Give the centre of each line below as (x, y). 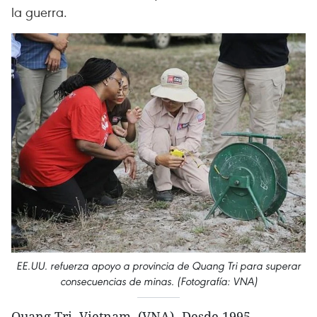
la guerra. (39, 12)
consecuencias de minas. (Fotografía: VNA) (158, 281)
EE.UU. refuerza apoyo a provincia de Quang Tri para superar (158, 265)
